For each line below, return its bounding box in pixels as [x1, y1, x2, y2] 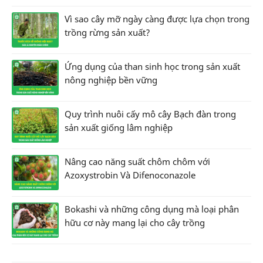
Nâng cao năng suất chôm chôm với [65, 155, 210, 167]
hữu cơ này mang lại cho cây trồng [65, 216, 205, 228]
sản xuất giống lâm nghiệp [65, 121, 173, 133]
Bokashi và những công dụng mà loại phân [65, 203, 239, 215]
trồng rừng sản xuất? [65, 26, 150, 39]
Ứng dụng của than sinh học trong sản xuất [65, 60, 240, 73]
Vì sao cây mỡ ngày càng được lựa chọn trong [65, 13, 249, 25]
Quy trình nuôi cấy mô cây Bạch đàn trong [65, 107, 236, 120]
